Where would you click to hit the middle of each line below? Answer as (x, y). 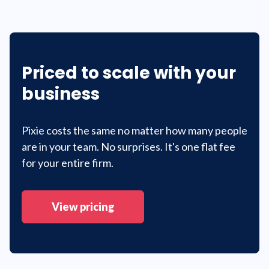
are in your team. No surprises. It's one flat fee (128, 147)
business (61, 94)
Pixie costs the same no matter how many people (134, 131)
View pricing (83, 207)
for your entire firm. (68, 163)
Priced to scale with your (129, 73)
